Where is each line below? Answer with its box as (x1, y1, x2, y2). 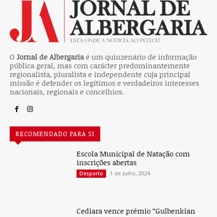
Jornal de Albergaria (16, 52, 84, 62)
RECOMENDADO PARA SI (15, 129, 94, 139)
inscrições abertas (77, 157, 137, 168)
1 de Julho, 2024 (110, 170, 151, 177)
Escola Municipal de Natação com (77, 149, 190, 159)
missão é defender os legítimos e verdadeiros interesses (10, 78, 199, 88)
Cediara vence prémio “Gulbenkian (77, 206, 196, 216)
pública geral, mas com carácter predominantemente (10, 61, 190, 71)
